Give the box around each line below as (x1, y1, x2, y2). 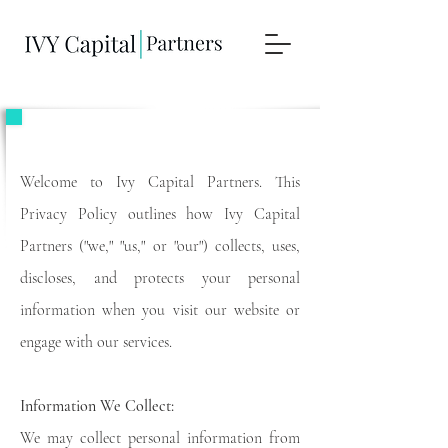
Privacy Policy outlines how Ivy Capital (20, 204, 300, 224)
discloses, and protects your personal (20, 268, 300, 288)
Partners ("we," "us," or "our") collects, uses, (20, 236, 300, 256)
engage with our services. (20, 332, 172, 352)
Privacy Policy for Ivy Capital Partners (20, 131, 299, 154)
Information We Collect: (20, 396, 174, 416)
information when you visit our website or (20, 300, 300, 320)
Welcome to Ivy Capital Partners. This (20, 172, 300, 192)
